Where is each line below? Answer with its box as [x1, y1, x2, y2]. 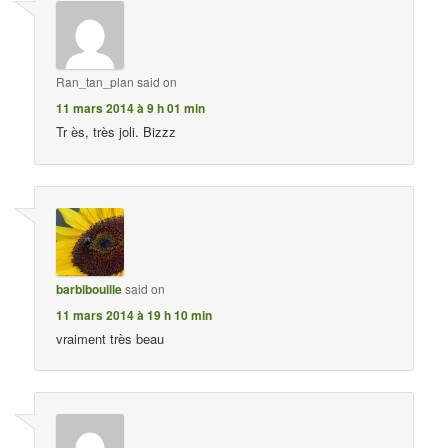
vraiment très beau [56, 328, 165, 348]
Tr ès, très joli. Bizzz [56, 122, 177, 142]
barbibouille [56, 279, 123, 298]
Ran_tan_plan [56, 73, 135, 91]
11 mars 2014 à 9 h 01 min [56, 99, 206, 118]
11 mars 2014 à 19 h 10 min [56, 305, 213, 324]
